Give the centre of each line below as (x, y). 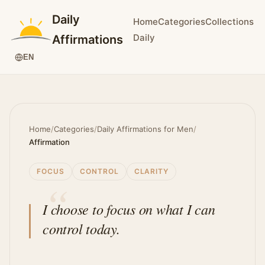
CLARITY (151, 171)
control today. (81, 228)
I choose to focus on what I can (129, 209)
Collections (230, 22)
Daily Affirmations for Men (145, 129)
